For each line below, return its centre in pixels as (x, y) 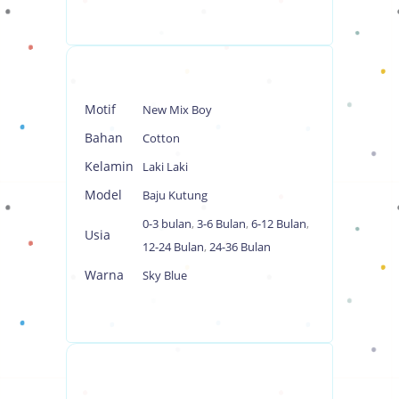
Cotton (161, 138)
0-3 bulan (167, 223)
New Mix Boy (177, 109)
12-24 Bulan (173, 246)
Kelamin (109, 166)
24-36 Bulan (240, 246)
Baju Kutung (175, 195)
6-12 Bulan (279, 223)
